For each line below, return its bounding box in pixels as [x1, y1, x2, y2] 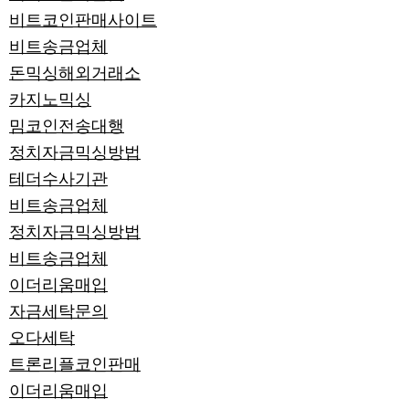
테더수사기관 [9, 170, 108, 188]
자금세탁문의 [9, 302, 108, 320]
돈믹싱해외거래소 [9, 64, 141, 82]
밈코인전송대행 [9, 117, 124, 135]
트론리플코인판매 [9, 355, 141, 373]
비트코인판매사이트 [9, 11, 157, 29]
